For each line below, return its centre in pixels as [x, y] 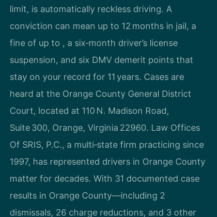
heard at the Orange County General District [101, 94]
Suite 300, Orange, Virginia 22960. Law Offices [105, 128]
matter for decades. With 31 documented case [105, 179]
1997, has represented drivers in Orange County [108, 162]
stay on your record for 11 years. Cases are [97, 77]
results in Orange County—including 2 [87, 196]
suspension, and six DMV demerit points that [101, 60]
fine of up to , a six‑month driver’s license [94, 43]
